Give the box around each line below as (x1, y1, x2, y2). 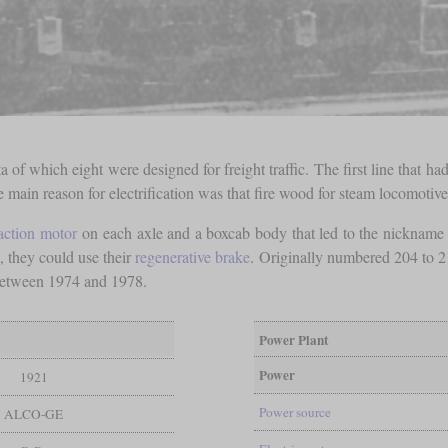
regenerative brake (134, 245, 251, 267)
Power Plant (258, 329, 328, 350)
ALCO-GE (4, 404, 64, 423)
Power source (258, 402, 331, 421)
